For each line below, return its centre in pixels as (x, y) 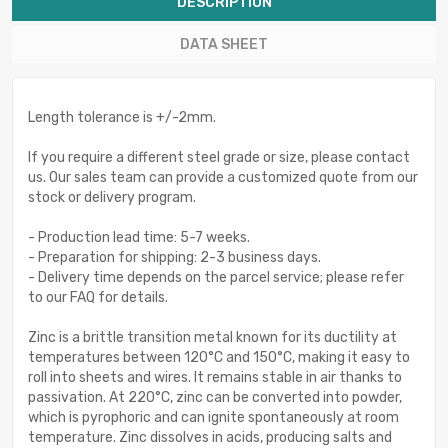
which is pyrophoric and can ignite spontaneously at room (213, 417)
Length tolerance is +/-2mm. (122, 117)
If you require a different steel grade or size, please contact (219, 157)
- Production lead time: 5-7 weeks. (139, 237)
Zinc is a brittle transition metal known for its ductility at (212, 337)
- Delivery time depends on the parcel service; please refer (216, 277)
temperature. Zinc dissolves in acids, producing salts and (210, 437)
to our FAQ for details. (98, 297)
